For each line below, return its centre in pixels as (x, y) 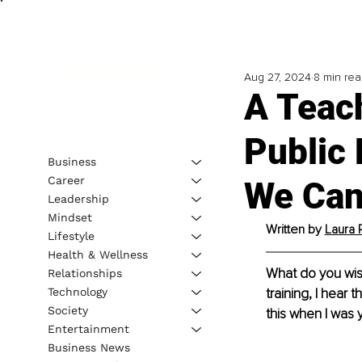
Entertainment (88, 328)
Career (66, 180)
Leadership (78, 198)
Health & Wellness (97, 254)
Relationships (84, 273)
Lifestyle (71, 236)
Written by (295, 230)
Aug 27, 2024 (277, 78)
